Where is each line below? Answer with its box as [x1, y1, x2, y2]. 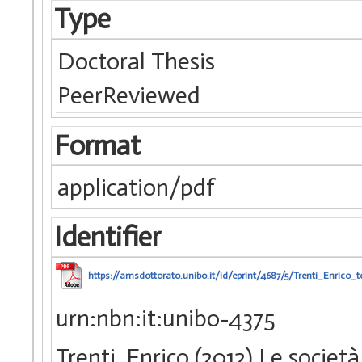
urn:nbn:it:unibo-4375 [56, 303, 276, 333]
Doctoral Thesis [57, 46, 216, 76]
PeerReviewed [57, 81, 201, 111]
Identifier [53, 220, 161, 254]
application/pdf [57, 172, 216, 202]
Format [53, 128, 141, 162]
